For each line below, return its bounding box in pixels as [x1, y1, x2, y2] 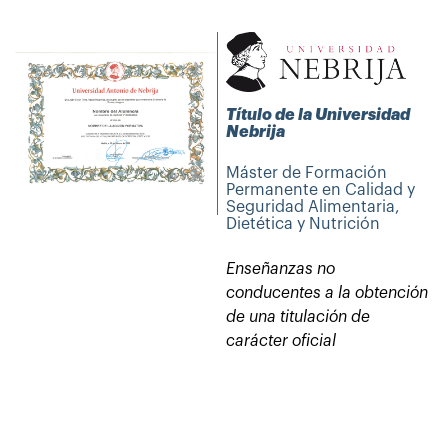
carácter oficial [226, 333, 337, 350]
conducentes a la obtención [226, 285, 429, 302]
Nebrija [226, 124, 286, 141]
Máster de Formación [226, 165, 388, 182]
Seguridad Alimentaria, [226, 199, 401, 216]
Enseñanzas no [226, 261, 336, 278]
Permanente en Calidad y [226, 182, 416, 199]
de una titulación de [226, 309, 371, 326]
